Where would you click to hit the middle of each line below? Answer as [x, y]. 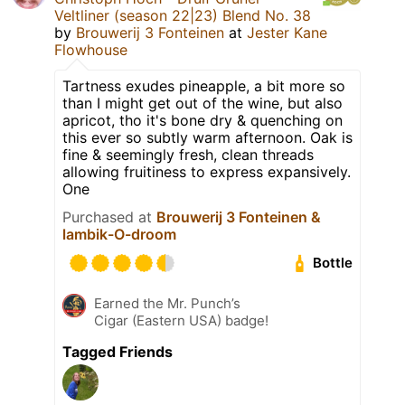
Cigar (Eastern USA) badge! [181, 320]
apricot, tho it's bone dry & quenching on [202, 120]
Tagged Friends [118, 351]
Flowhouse [91, 49]
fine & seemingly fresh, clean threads [188, 154]
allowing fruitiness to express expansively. [207, 171]
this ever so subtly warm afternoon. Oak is [207, 137]
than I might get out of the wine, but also [202, 103]
